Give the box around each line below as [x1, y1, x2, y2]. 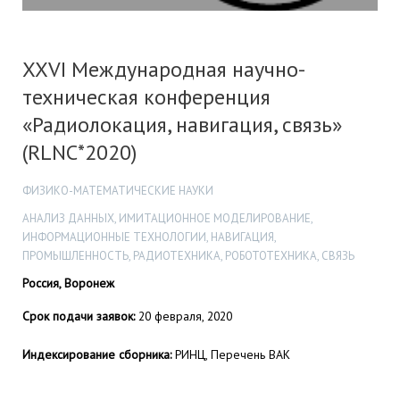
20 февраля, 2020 [135, 308, 232, 325]
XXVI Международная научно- [22, 55, 305, 84]
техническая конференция [22, 83, 271, 112]
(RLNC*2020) [22, 138, 137, 167]
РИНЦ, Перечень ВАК [171, 346, 290, 362]
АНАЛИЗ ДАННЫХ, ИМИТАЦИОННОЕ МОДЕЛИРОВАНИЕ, [22, 211, 312, 226]
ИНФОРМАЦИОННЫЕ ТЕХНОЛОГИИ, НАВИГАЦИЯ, [22, 229, 276, 245]
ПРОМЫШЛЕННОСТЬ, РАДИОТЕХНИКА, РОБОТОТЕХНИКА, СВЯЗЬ [22, 248, 354, 263]
